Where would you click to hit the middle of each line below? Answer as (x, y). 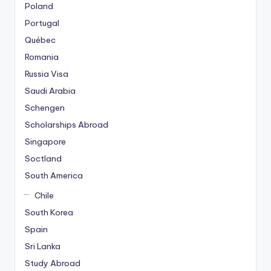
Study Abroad (53, 263)
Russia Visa (47, 74)
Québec (40, 40)
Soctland (43, 159)
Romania (42, 57)
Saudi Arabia (50, 91)
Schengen (45, 108)
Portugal (42, 23)
